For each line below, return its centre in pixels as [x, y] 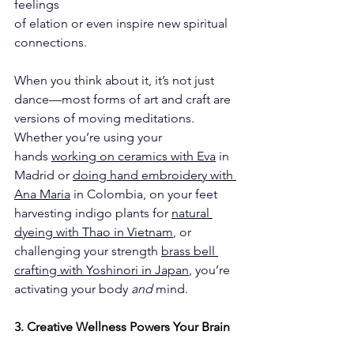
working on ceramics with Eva [134, 156]
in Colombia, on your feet [145, 194]
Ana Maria [42, 194]
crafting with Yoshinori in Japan [102, 269]
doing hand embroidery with [154, 175]
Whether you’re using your [90, 137]
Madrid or [43, 175]
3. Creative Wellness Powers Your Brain [122, 326]
